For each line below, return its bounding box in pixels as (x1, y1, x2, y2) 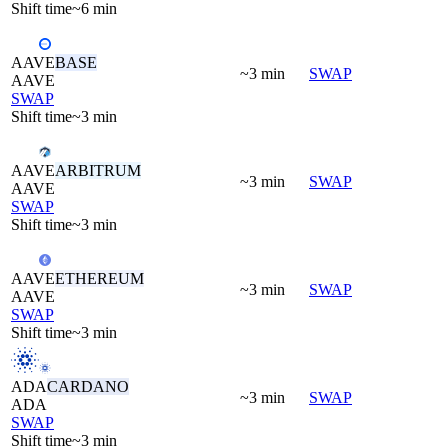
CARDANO (47, 377, 129, 395)
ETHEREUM (55, 269, 144, 287)
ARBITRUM (55, 161, 141, 179)
